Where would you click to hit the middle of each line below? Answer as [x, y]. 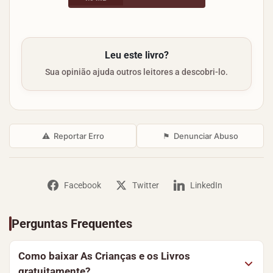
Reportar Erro [77, 136]
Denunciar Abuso [204, 136]
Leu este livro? [136, 55]
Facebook [82, 185]
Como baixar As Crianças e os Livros [104, 256]
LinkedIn [206, 185]
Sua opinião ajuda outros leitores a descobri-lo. [136, 72]
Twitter [145, 185]
